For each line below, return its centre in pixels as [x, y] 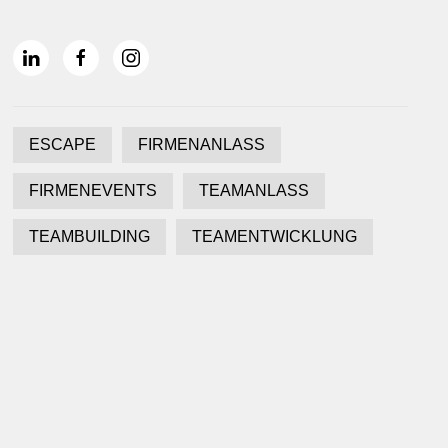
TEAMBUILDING [90, 236]
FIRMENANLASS [202, 144]
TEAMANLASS [254, 190]
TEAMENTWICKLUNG [275, 236]
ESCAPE [63, 144]
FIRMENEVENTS [93, 190]
